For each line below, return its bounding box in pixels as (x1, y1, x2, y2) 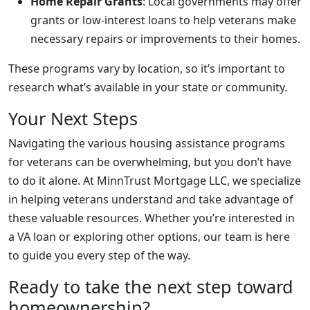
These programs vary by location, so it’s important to (8, 61, 285, 76)
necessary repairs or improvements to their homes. (30, 31, 300, 46)
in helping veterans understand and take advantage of (8, 192, 293, 207)
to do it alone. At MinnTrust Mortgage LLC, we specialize (8, 173, 301, 188)
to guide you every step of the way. (8, 248, 190, 263)
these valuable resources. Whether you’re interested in (8, 210, 295, 226)
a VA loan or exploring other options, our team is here (8, 229, 290, 244)
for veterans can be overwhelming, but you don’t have (8, 154, 291, 170)
